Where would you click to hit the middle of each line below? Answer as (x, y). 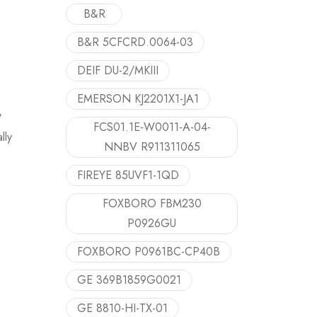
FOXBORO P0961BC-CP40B (149, 252)
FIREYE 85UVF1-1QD (128, 175)
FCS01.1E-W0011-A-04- (152, 127)
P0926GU (152, 223)
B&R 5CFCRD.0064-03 (135, 42)
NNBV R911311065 (152, 147)
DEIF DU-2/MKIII (118, 70)
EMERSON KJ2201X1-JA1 (138, 99)
